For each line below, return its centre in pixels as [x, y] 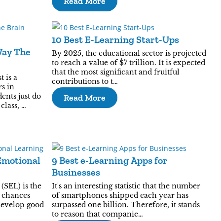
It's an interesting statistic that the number [126, 186]
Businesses [76, 172]
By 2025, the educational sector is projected [129, 53]
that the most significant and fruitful [115, 72]
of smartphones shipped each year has [120, 195]
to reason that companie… [97, 214]
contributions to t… [85, 81]
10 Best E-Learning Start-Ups [115, 39]
